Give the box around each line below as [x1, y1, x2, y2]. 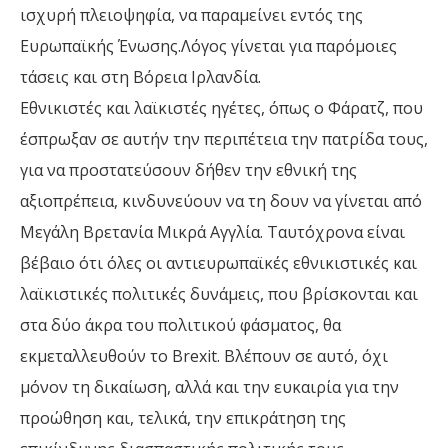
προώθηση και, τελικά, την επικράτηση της [20, 407, 346, 430]
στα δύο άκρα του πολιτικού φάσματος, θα [20, 314, 341, 337]
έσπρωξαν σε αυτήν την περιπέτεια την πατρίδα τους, [20, 128, 428, 151]
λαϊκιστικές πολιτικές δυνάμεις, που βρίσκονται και [20, 283, 418, 306]
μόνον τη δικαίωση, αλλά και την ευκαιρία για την [20, 376, 399, 399]
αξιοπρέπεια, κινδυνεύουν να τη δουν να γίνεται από [20, 190, 422, 213]
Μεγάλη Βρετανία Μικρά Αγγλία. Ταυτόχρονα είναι [20, 221, 405, 244]
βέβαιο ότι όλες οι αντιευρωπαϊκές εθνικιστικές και [20, 252, 417, 275]
